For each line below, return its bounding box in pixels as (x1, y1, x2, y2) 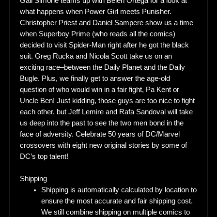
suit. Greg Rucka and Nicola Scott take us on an (20, 52, 172, 60)
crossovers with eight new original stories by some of (20, 141, 187, 149)
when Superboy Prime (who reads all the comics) (20, 30, 175, 38)
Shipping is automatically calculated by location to (41, 186, 197, 194)
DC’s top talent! (20, 152, 68, 160)
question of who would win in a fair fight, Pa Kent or (20, 85, 179, 93)
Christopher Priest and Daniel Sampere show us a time (20, 18, 193, 27)
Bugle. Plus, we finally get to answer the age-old (20, 74, 170, 82)
